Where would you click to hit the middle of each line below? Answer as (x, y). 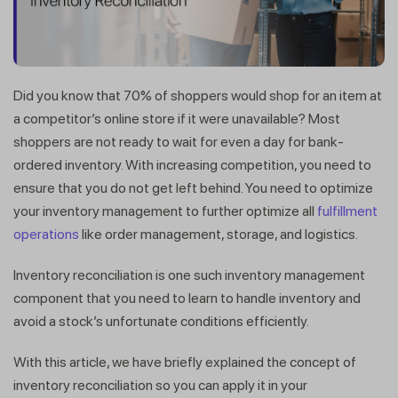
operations (46, 235)
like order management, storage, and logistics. (220, 235)
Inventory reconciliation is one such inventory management (189, 275)
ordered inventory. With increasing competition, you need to (192, 165)
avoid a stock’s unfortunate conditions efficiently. (161, 322)
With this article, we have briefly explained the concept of (185, 362)
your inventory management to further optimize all (165, 211)
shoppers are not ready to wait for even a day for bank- (179, 142)
